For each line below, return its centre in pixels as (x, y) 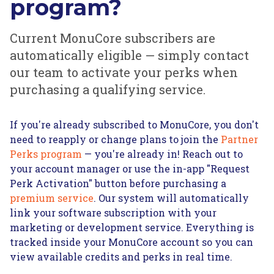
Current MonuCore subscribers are (113, 38)
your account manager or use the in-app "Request (130, 168)
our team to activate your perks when (124, 72)
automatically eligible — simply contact (129, 55)
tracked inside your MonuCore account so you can (131, 242)
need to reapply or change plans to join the (115, 139)
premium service (52, 198)
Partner (239, 139)
